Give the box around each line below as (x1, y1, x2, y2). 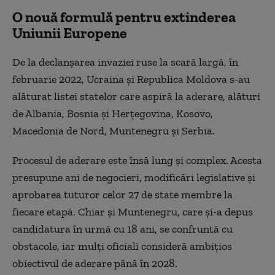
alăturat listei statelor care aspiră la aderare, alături (12, 89, 260, 103)
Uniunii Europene (12, 23, 127, 42)
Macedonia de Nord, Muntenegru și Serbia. (12, 123, 215, 137)
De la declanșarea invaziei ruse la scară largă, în (12, 55, 238, 69)
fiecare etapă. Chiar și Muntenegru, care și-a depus (12, 204, 253, 219)
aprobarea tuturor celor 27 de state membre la (12, 187, 233, 201)
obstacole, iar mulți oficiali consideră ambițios (12, 239, 232, 253)
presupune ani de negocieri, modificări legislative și (12, 170, 255, 184)
